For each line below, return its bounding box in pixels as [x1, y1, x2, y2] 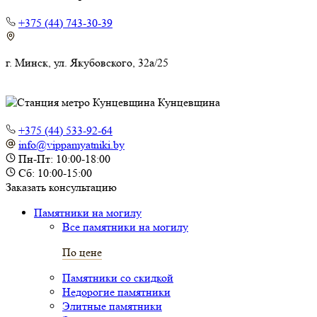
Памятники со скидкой [62, 271, 173, 285]
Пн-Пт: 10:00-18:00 [18, 152, 110, 166]
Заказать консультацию [6, 180, 117, 195]
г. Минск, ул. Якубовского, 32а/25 [6, 56, 168, 70]
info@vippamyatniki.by [18, 138, 125, 152]
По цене [62, 246, 102, 260]
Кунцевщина [158, 96, 220, 110]
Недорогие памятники [62, 285, 171, 299]
